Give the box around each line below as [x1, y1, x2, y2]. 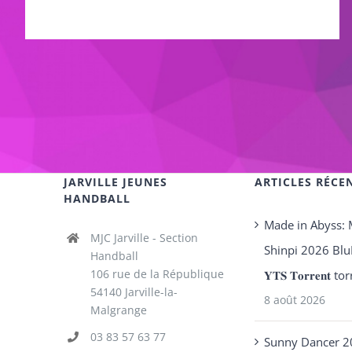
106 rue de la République [90, 266, 224, 281]
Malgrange [90, 302, 147, 317]
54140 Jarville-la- [90, 284, 178, 299]
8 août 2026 [263, 292, 325, 307]
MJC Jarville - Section [90, 230, 198, 245]
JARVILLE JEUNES [64, 174, 168, 189]
